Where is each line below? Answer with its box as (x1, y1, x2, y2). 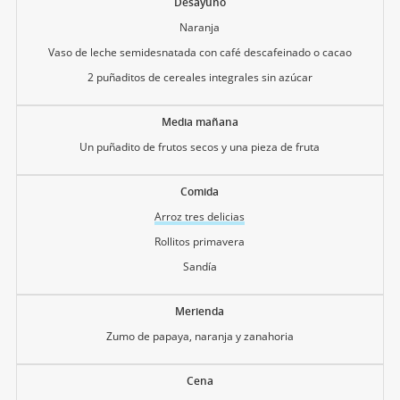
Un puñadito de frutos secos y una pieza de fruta (79, 138, 321, 154)
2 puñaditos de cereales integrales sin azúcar (87, 69, 312, 85)
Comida (180, 183, 220, 199)
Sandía (182, 258, 217, 274)
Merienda (175, 303, 225, 319)
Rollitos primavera (154, 233, 246, 249)
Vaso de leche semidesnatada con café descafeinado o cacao (47, 44, 352, 60)
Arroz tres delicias (154, 208, 246, 224)
